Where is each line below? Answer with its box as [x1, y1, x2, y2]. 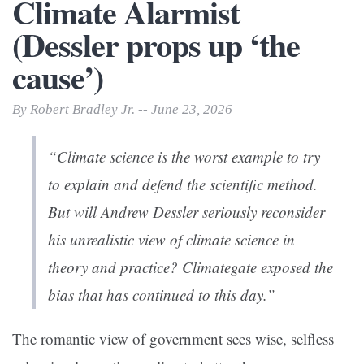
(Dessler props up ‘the [12, 20, 300, 69]
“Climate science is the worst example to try [48, 146, 320, 167]
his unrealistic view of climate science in [48, 229, 295, 250]
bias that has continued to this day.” [48, 284, 275, 305]
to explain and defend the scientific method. [48, 174, 318, 195]
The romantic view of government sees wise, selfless [12, 328, 334, 349]
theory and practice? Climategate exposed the [48, 257, 333, 278]
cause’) [12, 53, 103, 102]
